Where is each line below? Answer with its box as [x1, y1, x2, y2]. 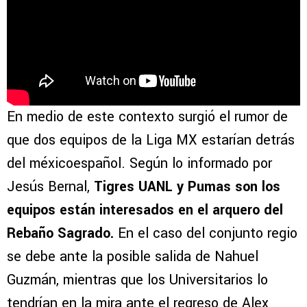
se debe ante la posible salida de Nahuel [7, 247, 258, 267]
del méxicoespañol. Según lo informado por [7, 153, 272, 174]
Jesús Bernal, [7, 177, 94, 197]
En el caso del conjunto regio [114, 223, 297, 244]
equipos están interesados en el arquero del [7, 200, 283, 221]
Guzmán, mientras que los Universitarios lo [7, 270, 268, 291]
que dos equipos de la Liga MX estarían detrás [7, 130, 295, 151]
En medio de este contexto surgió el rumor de [7, 107, 288, 127]
